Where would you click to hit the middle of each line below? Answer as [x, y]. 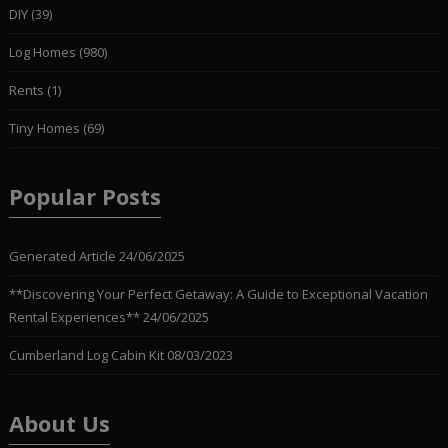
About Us [59, 422]
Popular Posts [84, 195]
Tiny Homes [44, 127]
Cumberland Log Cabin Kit [86, 354]
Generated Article [62, 255]
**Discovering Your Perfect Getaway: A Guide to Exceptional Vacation [218, 293]
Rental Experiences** [74, 316]
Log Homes [42, 51]
